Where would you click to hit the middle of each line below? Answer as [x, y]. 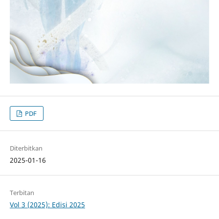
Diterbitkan [26, 148]
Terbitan [22, 193]
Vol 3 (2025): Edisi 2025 [47, 205]
